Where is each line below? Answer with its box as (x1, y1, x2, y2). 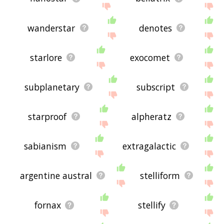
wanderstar (27, 21, 75, 34)
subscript (136, 80, 175, 93)
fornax (34, 198, 61, 211)
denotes (138, 21, 172, 34)
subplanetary (24, 80, 79, 93)
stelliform (139, 169, 180, 181)
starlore (29, 51, 62, 63)
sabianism (23, 139, 66, 152)
